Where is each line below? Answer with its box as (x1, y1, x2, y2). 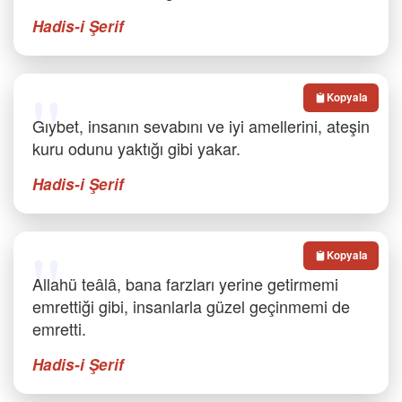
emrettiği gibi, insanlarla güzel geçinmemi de (32, 294, 350, 318)
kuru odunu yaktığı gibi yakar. (32, 136, 240, 160)
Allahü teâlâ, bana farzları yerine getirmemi (32, 272, 338, 295)
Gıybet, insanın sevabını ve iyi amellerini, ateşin (32, 114, 370, 137)
